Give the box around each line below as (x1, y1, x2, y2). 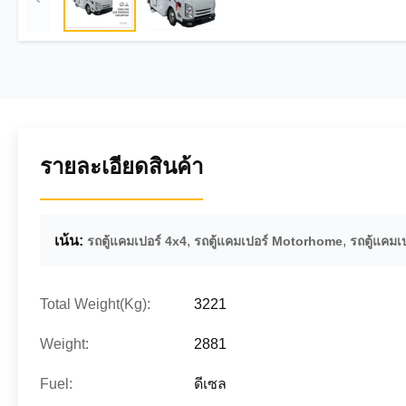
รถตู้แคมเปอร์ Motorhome (194, 234, 343, 248)
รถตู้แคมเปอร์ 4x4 (87, 234, 187, 248)
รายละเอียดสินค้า (40, 154, 203, 179)
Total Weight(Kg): (40, 296, 150, 312)
